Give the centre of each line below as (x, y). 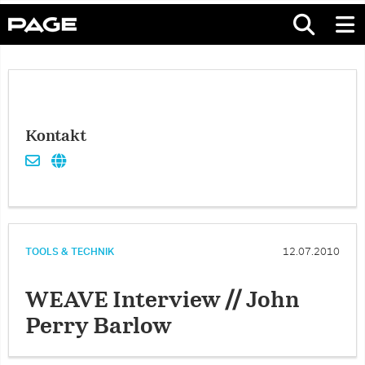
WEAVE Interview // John (163, 301)
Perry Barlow (99, 327)
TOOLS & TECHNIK (70, 252)
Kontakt (56, 137)
